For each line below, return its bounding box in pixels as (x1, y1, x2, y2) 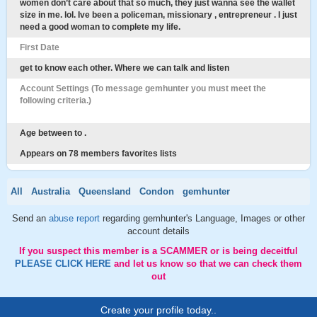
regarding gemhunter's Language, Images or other (103, 213, 305, 224)
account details (127, 226, 190, 236)
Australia (31, 186, 70, 197)
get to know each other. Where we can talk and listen (20, 63, 229, 73)
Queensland (79, 186, 131, 197)
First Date (20, 42, 59, 52)
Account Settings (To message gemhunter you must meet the (20, 83, 266, 93)
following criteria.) (20, 96, 91, 105)
